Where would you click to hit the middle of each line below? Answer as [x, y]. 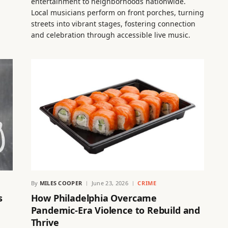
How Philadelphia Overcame [94, 198]
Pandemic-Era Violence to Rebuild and [116, 210]
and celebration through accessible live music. [110, 35]
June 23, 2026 [110, 183]
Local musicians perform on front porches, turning [117, 12]
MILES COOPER [61, 183]
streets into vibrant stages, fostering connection [113, 23]
